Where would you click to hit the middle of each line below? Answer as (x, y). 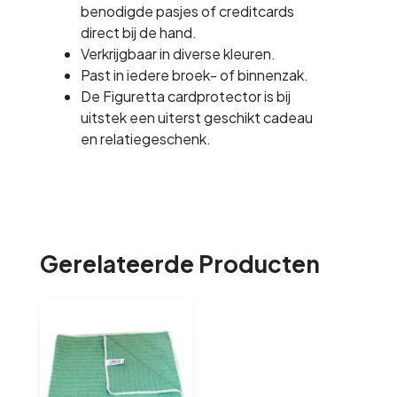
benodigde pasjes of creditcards (187, 12)
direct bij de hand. (138, 33)
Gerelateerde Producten (179, 264)
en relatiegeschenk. (145, 139)
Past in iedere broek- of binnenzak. (194, 75)
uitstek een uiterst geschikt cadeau (196, 118)
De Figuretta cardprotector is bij (185, 97)
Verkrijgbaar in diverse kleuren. (178, 54)
